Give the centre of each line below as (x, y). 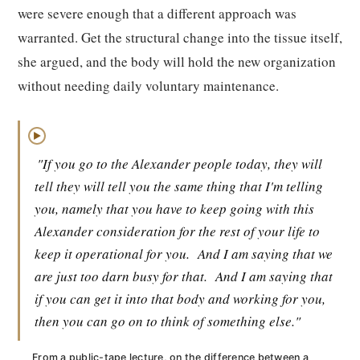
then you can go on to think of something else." (168, 321)
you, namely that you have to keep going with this (174, 209)
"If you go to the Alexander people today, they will (180, 164)
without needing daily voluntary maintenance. (148, 86)
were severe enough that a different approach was (157, 13)
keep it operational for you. (112, 254)
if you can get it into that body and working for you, (180, 299)
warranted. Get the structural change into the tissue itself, (180, 37)
